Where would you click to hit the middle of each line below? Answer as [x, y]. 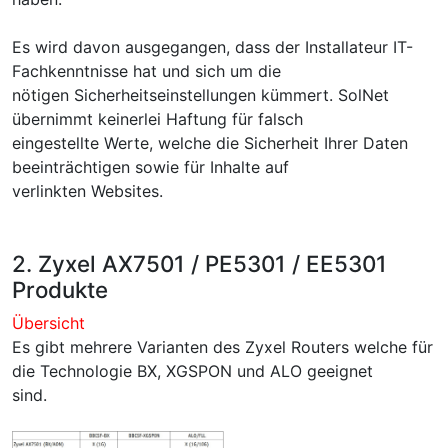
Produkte [60, 289]
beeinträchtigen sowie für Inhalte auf [150, 167]
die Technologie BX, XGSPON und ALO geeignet [192, 371]
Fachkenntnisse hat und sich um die [146, 71]
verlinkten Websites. [87, 191]
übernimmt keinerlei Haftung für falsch [157, 119]
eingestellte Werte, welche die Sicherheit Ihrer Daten [210, 143]
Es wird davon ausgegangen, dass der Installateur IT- [212, 47]
